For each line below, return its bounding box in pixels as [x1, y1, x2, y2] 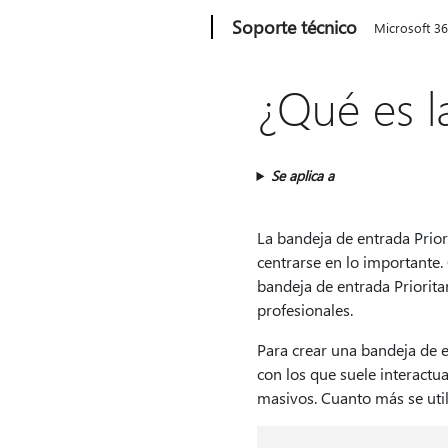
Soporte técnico [232, 15, 358, 39]
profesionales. [256, 299, 353, 320]
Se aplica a [271, 166, 335, 185]
